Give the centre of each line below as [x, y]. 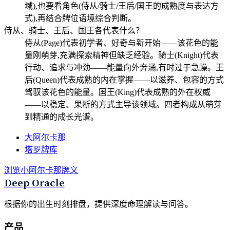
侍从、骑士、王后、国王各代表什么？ [74, 30]
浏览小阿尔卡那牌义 [41, 170]
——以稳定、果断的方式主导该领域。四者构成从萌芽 [123, 104]
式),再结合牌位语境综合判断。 [80, 18]
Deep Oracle [34, 182]
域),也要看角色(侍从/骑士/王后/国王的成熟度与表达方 [122, 6]
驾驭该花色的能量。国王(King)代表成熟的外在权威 [118, 92]
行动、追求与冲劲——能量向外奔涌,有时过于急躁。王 [124, 67]
